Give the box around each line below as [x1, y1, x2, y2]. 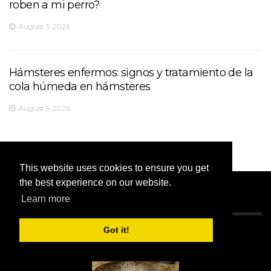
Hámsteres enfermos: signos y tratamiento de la [9, 65, 253, 79]
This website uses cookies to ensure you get [19, 163, 209, 174]
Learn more [21, 194, 71, 204]
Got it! [103, 225, 129, 235]
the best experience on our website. [19, 177, 171, 188]
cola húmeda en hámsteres [9, 79, 151, 93]
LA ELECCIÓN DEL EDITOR [9, 206, 154, 220]
